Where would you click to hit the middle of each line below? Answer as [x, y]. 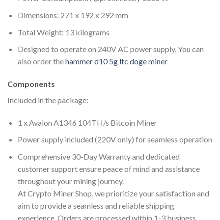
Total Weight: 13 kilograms [63, 32]
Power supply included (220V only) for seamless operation [115, 139]
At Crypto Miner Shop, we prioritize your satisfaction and [113, 193]
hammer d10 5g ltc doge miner [116, 61]
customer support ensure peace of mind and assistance [109, 168]
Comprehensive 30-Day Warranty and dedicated [98, 156]
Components [31, 83]
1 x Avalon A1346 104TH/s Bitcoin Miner [87, 122]
